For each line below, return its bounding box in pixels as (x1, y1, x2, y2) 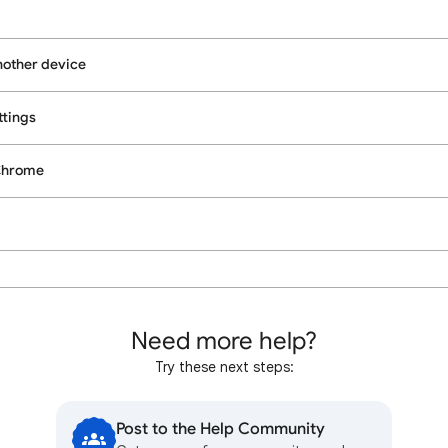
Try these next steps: (154, 358, 294, 376)
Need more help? (131, 326, 317, 356)
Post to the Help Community (116, 419, 325, 439)
